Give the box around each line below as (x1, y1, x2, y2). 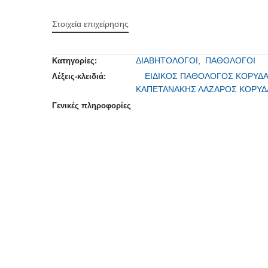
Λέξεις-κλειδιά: (52, 72, 106, 81)
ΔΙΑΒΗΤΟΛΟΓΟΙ (136, 56, 199, 66)
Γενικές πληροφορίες (52, 101, 132, 111)
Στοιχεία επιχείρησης (52, 19, 129, 29)
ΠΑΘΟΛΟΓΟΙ (205, 56, 256, 66)
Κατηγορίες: (52, 56, 98, 66)
